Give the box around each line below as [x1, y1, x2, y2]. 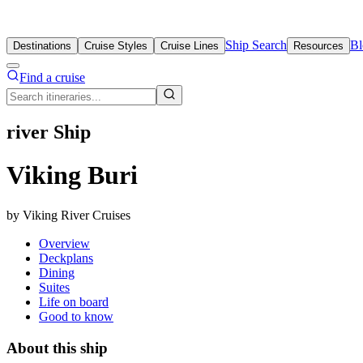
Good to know [39, 309, 113, 323]
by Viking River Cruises [6, 207, 130, 222]
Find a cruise [19, 70, 85, 84]
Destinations [13, 40, 71, 52]
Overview [39, 236, 90, 250]
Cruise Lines [160, 40, 219, 52]
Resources [293, 40, 344, 52]
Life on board [39, 294, 109, 309]
